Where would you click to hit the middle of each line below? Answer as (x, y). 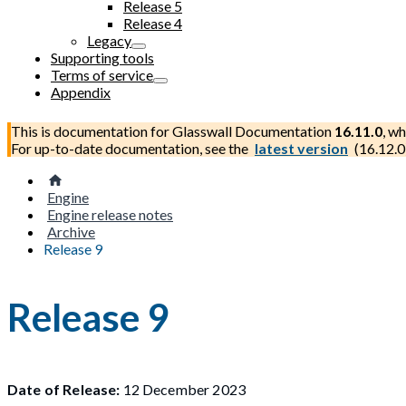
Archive (71, 232)
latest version (301, 148)
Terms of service (102, 75)
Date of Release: (64, 389)
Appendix (81, 92)
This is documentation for (92, 131)
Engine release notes (110, 214)
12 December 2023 (183, 389)
